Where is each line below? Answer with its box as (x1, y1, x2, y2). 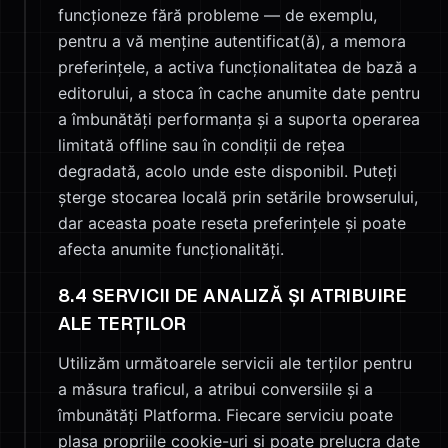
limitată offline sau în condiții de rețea (58, 135, 345, 155)
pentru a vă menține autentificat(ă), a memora (58, 31, 406, 51)
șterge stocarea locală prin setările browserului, (58, 187, 418, 207)
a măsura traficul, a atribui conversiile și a (58, 379, 373, 399)
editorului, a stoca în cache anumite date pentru (58, 83, 420, 103)
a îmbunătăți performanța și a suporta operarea (58, 109, 420, 129)
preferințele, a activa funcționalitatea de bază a (58, 57, 417, 77)
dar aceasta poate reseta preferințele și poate (58, 213, 406, 233)
